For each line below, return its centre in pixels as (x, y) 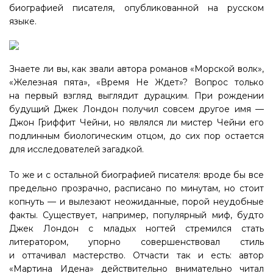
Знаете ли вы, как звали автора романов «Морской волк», (136, 69)
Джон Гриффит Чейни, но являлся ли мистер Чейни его (136, 122)
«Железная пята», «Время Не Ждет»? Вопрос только (136, 82)
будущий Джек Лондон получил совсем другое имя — (136, 109)
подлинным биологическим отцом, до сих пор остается (136, 136)
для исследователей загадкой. (76, 149)
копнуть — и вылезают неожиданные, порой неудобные (136, 202)
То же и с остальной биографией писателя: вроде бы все (136, 175)
